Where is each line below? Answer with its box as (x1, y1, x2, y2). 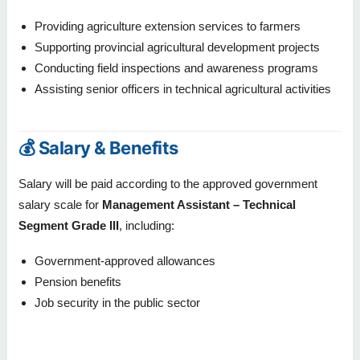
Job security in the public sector (35, 295, 200, 309)
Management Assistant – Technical (102, 197, 296, 211)
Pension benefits (35, 274, 121, 288)
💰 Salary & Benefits (18, 137, 178, 158)
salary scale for (18, 197, 102, 211)
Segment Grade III (18, 218, 119, 232)
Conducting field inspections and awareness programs (35, 60, 318, 75)
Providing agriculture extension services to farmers (35, 18, 301, 33)
